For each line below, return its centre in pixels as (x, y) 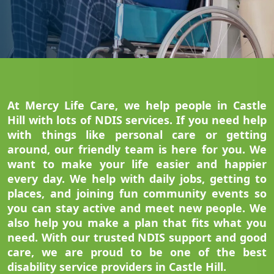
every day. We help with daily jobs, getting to (137, 179)
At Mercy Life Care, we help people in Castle (137, 106)
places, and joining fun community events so (137, 194)
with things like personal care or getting (137, 135)
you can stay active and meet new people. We (137, 208)
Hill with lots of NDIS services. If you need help (137, 120)
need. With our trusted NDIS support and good (137, 238)
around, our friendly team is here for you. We (137, 150)
